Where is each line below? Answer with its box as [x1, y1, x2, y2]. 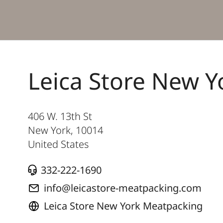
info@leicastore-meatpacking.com [44, 181, 202, 195]
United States [28, 137, 89, 151]
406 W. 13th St [28, 109, 92, 123]
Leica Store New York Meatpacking [44, 199, 203, 213]
